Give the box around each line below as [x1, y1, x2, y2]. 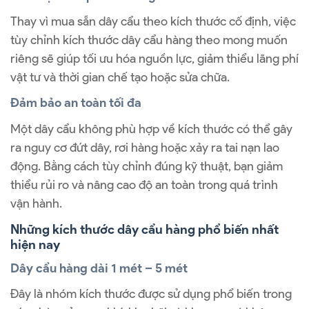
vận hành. [10, 195, 62, 211]
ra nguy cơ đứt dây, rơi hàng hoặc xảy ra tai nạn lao [10, 139, 279, 155]
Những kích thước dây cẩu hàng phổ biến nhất [10, 221, 279, 237]
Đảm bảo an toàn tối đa [10, 95, 141, 111]
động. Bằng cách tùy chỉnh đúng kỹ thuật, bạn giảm [10, 158, 283, 174]
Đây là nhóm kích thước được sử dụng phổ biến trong [10, 286, 292, 302]
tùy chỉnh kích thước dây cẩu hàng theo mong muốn [10, 32, 288, 48]
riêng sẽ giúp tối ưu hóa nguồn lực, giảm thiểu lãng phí [10, 51, 299, 67]
